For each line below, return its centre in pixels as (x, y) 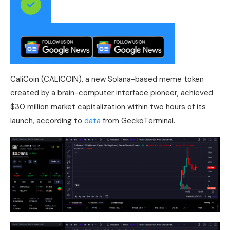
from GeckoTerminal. (138, 121)
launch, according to (47, 121)
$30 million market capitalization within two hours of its (108, 107)
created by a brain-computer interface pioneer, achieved (112, 93)
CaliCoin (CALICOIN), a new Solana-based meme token (107, 79)
